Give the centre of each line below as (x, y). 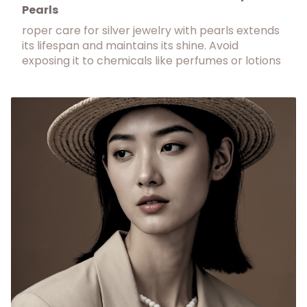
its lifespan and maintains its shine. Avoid (130, 46)
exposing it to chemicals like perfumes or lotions (151, 61)
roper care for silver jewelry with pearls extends (151, 30)
